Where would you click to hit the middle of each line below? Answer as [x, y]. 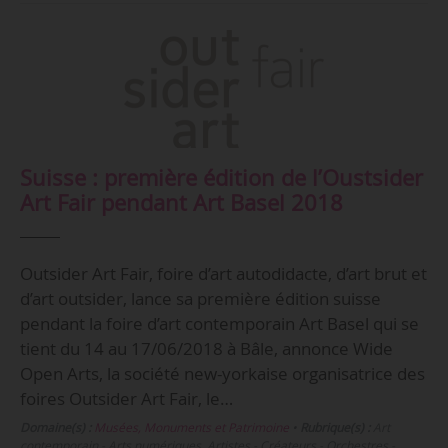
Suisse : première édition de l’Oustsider [221, 178]
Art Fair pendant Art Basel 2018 [181, 203]
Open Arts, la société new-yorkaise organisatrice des [222, 373]
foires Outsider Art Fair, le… [126, 398]
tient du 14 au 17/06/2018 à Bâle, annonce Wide [206, 348]
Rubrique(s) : [334, 428]
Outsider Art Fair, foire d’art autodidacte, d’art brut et [223, 273]
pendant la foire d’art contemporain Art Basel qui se [219, 323]
